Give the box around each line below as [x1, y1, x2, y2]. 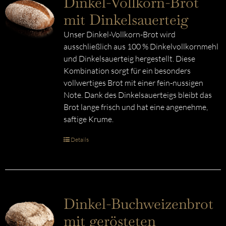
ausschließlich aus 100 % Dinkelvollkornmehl [63, 41, 218, 51]
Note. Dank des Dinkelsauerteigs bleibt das [63, 90, 212, 100]
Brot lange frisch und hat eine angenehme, [63, 102, 208, 112]
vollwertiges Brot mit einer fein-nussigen [63, 78, 203, 88]
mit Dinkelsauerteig [63, 11, 189, 29]
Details [70, 136, 89, 143]
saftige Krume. [63, 114, 114, 124]
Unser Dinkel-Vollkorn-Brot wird [63, 29, 176, 39]
